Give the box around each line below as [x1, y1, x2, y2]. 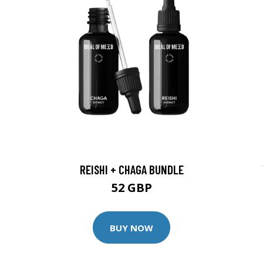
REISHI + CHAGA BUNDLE [79, 162, 184, 177]
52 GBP [111, 180, 152, 195]
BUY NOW [110, 221, 153, 234]
